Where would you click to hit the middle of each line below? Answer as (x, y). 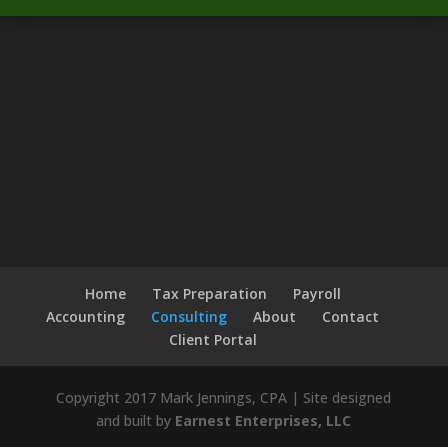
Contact (351, 316)
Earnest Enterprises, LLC (263, 420)
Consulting (189, 316)
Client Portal (212, 339)
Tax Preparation (209, 293)
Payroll (316, 293)
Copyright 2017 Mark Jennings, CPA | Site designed (224, 397)
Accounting (86, 316)
